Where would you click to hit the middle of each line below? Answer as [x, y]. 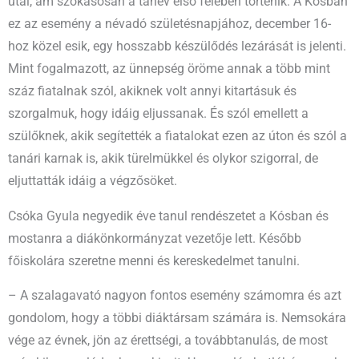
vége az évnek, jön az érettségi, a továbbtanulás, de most [168, 341]
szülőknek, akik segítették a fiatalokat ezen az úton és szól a [177, 137]
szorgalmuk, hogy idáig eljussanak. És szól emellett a [158, 114]
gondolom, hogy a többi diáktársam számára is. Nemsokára [177, 319]
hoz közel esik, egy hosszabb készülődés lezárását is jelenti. [177, 47]
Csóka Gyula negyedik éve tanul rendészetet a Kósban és [168, 216]
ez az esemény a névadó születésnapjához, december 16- [169, 24]
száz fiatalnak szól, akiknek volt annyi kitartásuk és [152, 92]
